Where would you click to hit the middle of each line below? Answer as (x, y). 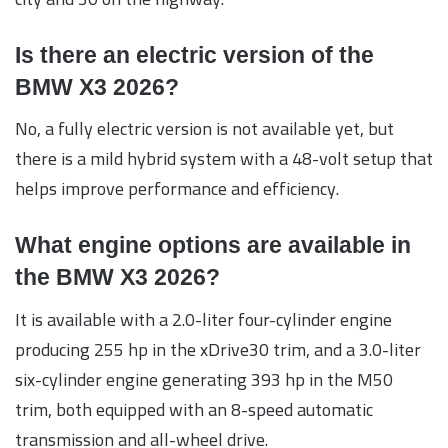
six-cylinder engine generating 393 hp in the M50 (204, 379)
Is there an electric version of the (194, 54)
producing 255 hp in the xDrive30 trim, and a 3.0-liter (218, 349)
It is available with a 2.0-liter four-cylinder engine (203, 319)
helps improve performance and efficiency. (177, 189)
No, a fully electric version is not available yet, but (204, 129)
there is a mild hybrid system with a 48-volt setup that (224, 159)
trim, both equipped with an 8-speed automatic (194, 409)
